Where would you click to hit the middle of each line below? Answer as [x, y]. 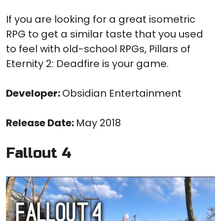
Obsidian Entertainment [122, 93]
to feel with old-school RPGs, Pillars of [98, 49]
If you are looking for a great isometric [101, 19]
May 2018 [98, 123]
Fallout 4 [39, 153]
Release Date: [41, 123]
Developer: [34, 93]
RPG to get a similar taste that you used [105, 34]
